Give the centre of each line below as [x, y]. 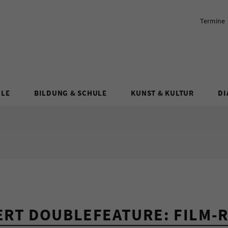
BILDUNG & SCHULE [70, 93]
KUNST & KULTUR [162, 93]
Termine [212, 21]
